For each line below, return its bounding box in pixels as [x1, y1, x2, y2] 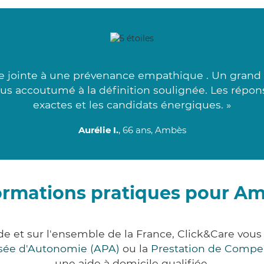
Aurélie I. [78, 124, 118, 136]
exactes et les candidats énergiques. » [33, 98, 231, 111]
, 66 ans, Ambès [118, 124, 186, 136]
